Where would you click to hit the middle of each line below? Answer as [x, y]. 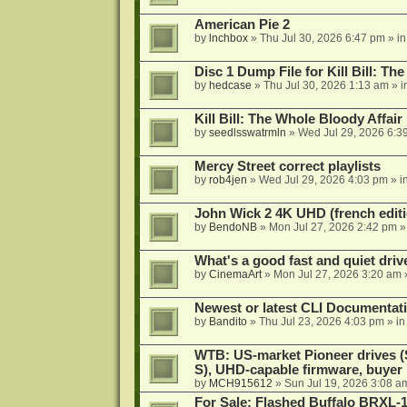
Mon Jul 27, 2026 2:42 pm [333, 228]
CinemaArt [235, 275]
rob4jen [228, 180]
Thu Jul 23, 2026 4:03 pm [321, 322]
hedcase [230, 86]
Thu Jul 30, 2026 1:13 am [326, 86]
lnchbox [228, 39]
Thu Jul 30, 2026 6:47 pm [322, 39]
